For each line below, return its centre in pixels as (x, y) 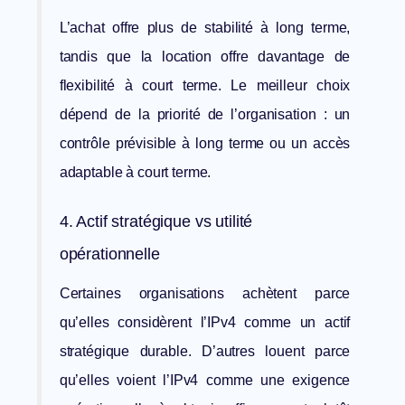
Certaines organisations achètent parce (205, 294)
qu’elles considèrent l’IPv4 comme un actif (205, 323)
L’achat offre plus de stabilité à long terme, (205, 28)
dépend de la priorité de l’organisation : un (205, 115)
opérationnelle (109, 254)
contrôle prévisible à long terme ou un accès (205, 144)
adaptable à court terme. (135, 173)
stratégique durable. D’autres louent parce (205, 352)
